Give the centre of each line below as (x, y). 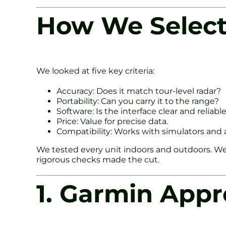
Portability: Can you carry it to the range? (138, 101)
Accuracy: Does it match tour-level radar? (139, 91)
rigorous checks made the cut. (98, 159)
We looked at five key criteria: (95, 71)
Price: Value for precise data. (112, 121)
